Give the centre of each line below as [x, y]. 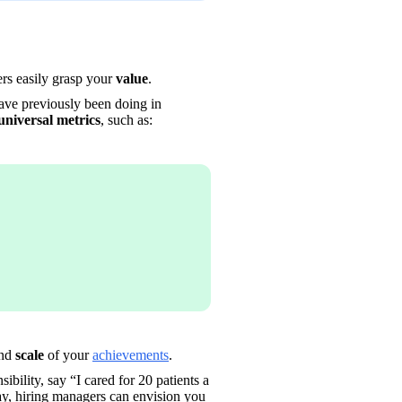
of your [68, 354]
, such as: [128, 119]
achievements [131, 354]
